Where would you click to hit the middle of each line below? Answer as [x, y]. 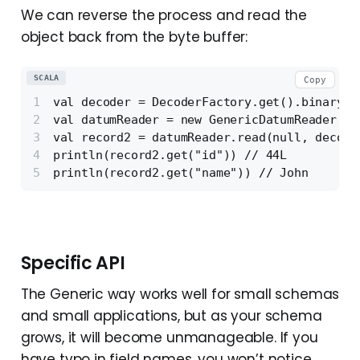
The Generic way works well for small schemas [180, 294]
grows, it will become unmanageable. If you [169, 337]
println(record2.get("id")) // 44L [170, 155]
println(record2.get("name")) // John [180, 172]
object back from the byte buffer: [134, 37]
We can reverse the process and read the [164, 16]
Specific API [73, 263]
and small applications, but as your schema [171, 315]
